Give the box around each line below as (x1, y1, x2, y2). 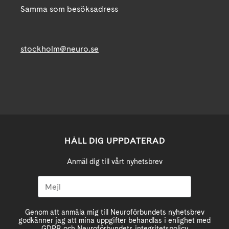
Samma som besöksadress (20, 4, 118, 14)
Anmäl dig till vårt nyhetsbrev (66, 157, 163, 166)
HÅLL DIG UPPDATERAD (64, 136, 165, 146)
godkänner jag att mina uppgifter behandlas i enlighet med (18, 216, 211, 225)
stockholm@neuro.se (20, 44, 99, 54)
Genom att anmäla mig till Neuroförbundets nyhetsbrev (25, 208, 204, 217)
